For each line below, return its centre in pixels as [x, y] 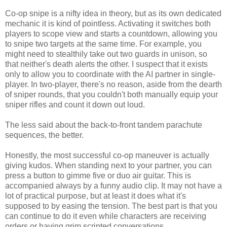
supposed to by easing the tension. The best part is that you [111, 206]
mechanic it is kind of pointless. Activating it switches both [108, 23]
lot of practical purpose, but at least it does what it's [96, 196]
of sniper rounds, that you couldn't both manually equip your [111, 94]
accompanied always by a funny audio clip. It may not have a [113, 185]
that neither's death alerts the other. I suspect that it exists [106, 64]
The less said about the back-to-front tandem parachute [104, 125]
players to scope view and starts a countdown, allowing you [111, 33]
